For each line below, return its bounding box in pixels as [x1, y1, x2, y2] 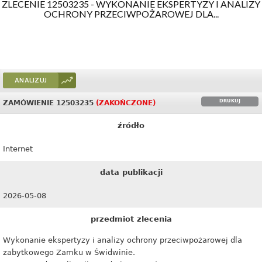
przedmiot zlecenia [90, 215, 172, 223]
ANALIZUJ [15, 77, 47, 84]
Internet [3, 144, 33, 153]
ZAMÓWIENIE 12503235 [3, 99, 96, 107]
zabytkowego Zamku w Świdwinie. [3, 248, 135, 257]
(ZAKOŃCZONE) [96, 99, 156, 107]
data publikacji [99, 168, 163, 177]
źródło [118, 121, 144, 130]
